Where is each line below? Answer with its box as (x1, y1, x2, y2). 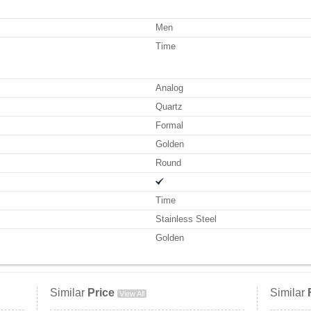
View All (119, 289, 144, 298)
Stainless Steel (155, 214, 217, 224)
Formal (155, 120, 183, 131)
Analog (155, 83, 183, 93)
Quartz (155, 101, 183, 112)
